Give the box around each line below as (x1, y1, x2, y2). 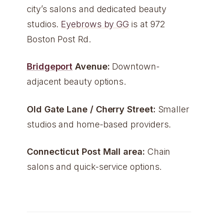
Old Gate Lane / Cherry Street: (27, 104, 156, 114)
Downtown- (109, 61, 160, 72)
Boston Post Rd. (27, 34, 91, 45)
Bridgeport (27, 61, 73, 72)
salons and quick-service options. (27, 161, 162, 172)
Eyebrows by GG (61, 19, 129, 30)
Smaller (155, 104, 189, 114)
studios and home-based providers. (27, 119, 171, 129)
